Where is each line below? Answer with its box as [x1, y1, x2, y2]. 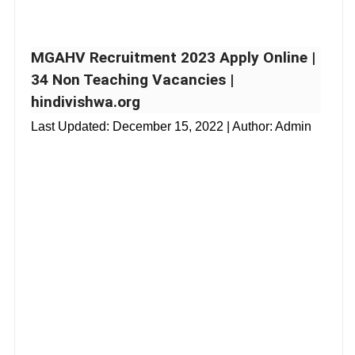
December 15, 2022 [113, 119, 223, 133]
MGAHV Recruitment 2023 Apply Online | [31, 48, 315, 67]
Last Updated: [31, 119, 113, 133]
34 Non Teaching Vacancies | [31, 70, 234, 89]
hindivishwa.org [31, 92, 140, 111]
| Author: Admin [223, 119, 311, 133]
